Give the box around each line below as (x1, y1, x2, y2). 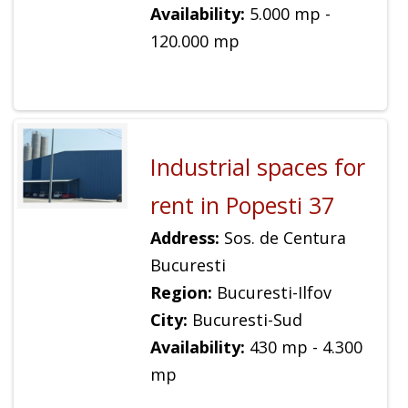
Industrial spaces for (149, 151, 365, 183)
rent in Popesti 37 (149, 189, 334, 221)
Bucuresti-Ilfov (211, 281, 331, 304)
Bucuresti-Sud (187, 309, 302, 331)
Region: (149, 281, 212, 304)
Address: (149, 227, 219, 250)
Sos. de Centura (219, 227, 346, 250)
